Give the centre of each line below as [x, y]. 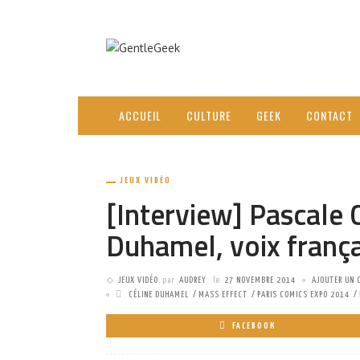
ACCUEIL [140, 115]
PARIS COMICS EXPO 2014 [303, 295]
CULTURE [209, 115]
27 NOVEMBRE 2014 [260, 280]
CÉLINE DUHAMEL [159, 295]
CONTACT [329, 115]
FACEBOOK [254, 326]
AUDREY [193, 280]
